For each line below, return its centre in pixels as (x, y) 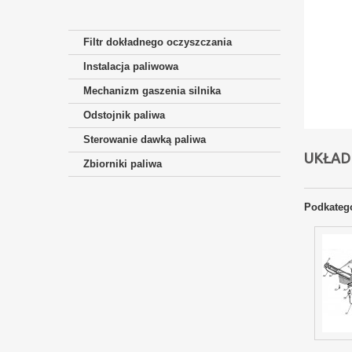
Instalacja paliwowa (131, 66)
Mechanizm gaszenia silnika (152, 91)
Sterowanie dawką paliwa (145, 139)
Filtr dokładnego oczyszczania (158, 42)
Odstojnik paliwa (124, 115)
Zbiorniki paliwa (123, 164)
